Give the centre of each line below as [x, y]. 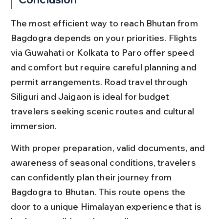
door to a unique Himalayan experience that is [107, 206]
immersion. [34, 126]
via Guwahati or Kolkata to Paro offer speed [103, 52]
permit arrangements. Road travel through [100, 82]
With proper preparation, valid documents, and [109, 148]
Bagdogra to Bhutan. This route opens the [99, 192]
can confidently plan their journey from [92, 177]
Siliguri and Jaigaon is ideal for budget [91, 96]
